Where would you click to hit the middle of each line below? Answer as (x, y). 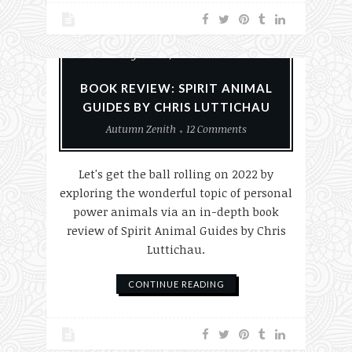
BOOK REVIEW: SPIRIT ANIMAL (176, 88)
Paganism (143, 54)
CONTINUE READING (176, 284)
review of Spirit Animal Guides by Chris (176, 230)
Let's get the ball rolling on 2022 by (176, 174)
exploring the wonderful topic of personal (176, 192)
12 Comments (216, 129)
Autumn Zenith (141, 129)
